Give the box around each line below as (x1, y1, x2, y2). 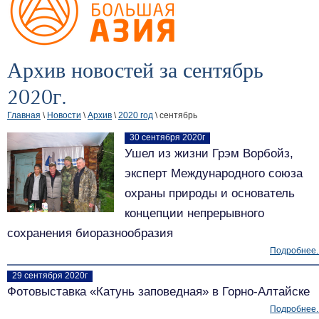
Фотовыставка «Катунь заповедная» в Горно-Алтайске (7, 284, 310, 298)
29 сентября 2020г (12, 270, 88, 281)
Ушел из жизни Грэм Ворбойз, (125, 146, 293, 160)
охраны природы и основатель (125, 186, 295, 200)
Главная (7, 110, 41, 120)
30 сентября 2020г (130, 132, 205, 142)
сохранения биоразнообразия (7, 226, 173, 240)
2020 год (118, 110, 153, 120)
